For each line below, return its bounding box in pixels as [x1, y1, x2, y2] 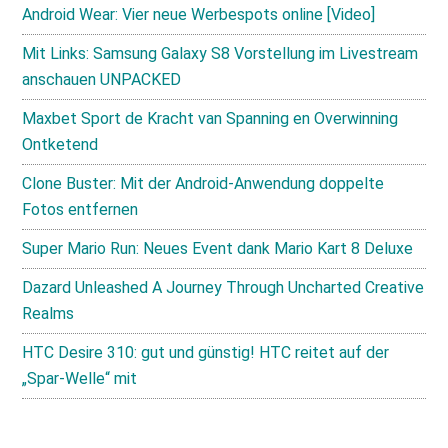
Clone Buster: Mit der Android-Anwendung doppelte [22, 174, 385, 193]
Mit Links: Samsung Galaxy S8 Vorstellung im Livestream [22, 44, 419, 63]
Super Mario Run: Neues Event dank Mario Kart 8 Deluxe [22, 239, 414, 258]
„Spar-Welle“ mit [22, 369, 138, 388]
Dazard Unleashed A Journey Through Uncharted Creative [22, 278, 425, 297]
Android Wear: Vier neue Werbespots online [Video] [22, 5, 376, 24]
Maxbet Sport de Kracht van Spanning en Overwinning [22, 109, 399, 128]
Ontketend [22, 135, 99, 154]
